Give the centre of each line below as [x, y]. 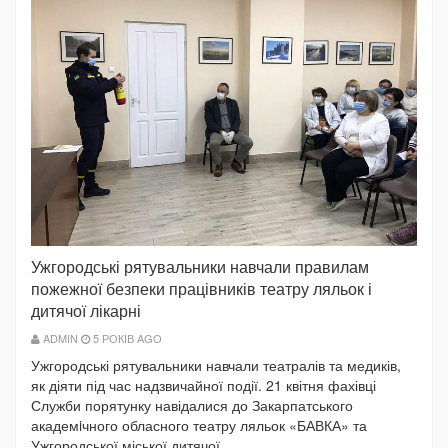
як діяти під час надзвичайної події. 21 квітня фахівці [203, 385]
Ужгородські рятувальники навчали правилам [200, 266]
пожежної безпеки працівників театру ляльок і [201, 288]
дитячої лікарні [86, 310]
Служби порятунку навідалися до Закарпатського [192, 405]
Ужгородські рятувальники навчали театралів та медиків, [216, 365]
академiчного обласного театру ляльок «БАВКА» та [199, 425]
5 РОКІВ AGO [126, 338]
